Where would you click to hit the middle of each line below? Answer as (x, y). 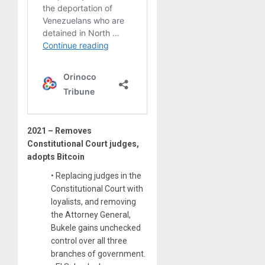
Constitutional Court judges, (83, 143)
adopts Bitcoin (56, 156)
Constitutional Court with (97, 188)
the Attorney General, (91, 214)
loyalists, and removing (93, 201)
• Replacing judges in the (96, 175)
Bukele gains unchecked (96, 227)
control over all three (89, 240)
